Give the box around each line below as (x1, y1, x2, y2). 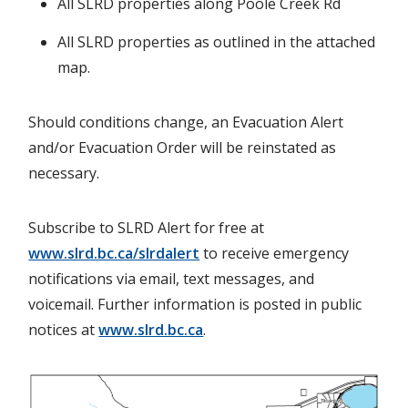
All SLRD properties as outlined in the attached (57, 31, 376, 52)
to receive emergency (199, 242, 350, 263)
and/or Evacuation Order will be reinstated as (28, 137, 337, 158)
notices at (28, 319, 99, 340)
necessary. (28, 162, 100, 183)
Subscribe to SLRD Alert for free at (28, 217, 265, 238)
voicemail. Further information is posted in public (28, 293, 362, 314)
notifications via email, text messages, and (28, 268, 315, 289)
